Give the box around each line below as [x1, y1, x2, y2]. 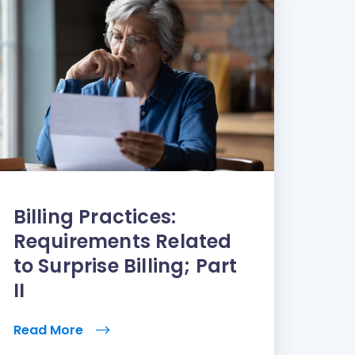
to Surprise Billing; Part [13, 252, 238, 279]
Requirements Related [13, 227, 232, 254]
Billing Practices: [13, 203, 177, 230]
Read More [13, 320, 86, 339]
